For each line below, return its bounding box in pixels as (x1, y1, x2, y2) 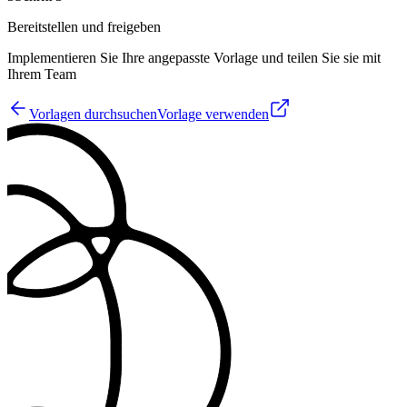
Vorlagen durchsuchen (29, 106, 157, 123)
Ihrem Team (7, 66, 76, 83)
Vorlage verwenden (157, 106, 269, 123)
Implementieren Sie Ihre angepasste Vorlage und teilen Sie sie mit (7, 50, 381, 66)
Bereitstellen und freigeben (7, 19, 161, 35)
